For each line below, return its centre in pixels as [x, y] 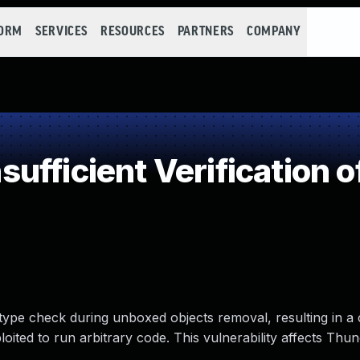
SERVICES [61, 32]
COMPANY [274, 32]
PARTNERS [205, 32]
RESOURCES [133, 32]
